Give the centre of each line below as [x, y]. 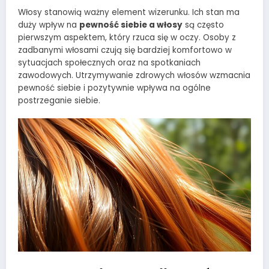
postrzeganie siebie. [59, 100]
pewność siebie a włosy [131, 25]
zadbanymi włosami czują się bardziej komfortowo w [125, 50]
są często [203, 25]
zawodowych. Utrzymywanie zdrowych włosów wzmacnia [134, 75]
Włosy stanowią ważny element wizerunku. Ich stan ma [129, 12]
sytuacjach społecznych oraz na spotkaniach [109, 62]
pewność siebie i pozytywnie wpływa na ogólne [114, 88]
